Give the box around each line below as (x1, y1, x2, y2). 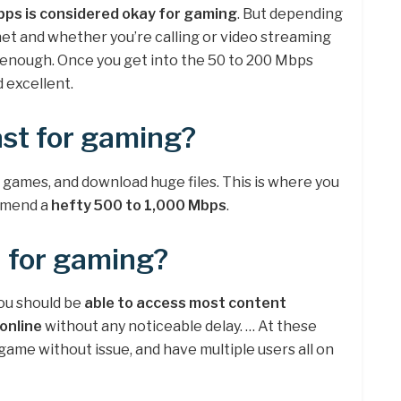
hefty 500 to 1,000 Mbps (51, 196, 226, 214)
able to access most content (84, 294, 286, 312)
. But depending (237, 5, 343, 23)
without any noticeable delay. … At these (42, 318, 317, 336)
